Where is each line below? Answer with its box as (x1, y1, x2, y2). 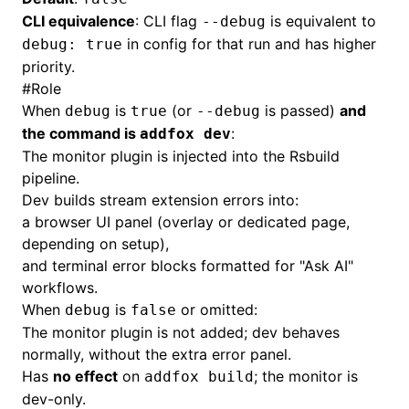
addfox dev (140, 125, 231, 142)
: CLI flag (135, 12, 202, 30)
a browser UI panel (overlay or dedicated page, (22, 213, 350, 231)
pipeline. (22, 169, 79, 187)
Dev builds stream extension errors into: (22, 191, 299, 209)
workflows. (22, 278, 98, 297)
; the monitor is (254, 367, 358, 385)
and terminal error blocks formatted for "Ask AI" (22, 257, 353, 275)
